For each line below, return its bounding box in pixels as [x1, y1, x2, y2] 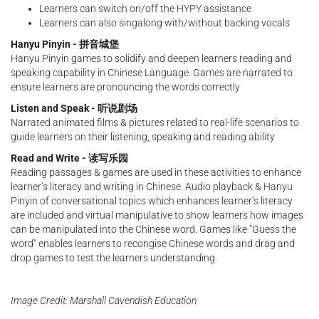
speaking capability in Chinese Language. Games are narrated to [11, 67, 293, 79]
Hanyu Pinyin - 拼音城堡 [11, 38, 121, 51]
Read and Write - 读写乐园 [11, 152, 128, 164]
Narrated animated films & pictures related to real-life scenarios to [11, 117, 299, 129]
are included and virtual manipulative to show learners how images [11, 209, 303, 221]
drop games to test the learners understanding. [11, 252, 217, 264]
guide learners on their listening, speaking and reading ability [11, 131, 275, 143]
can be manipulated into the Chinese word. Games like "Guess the [11, 224, 296, 236]
